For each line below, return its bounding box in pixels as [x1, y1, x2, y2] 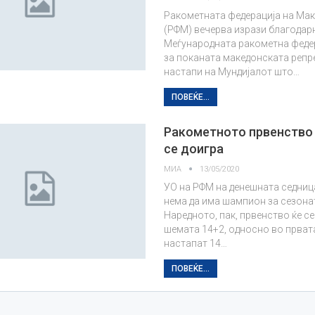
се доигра [164, 141, 224, 156]
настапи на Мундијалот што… [164, 66, 300, 77]
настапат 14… [164, 238, 228, 249]
